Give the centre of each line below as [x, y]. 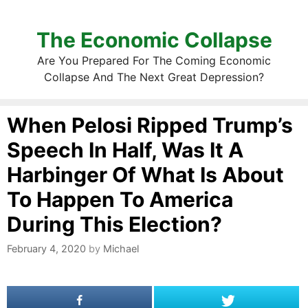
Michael [121, 249]
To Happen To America [120, 199]
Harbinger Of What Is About [145, 175]
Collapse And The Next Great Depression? [154, 77]
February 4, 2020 [46, 249]
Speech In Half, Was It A [125, 150]
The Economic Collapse [154, 40]
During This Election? [114, 224]
